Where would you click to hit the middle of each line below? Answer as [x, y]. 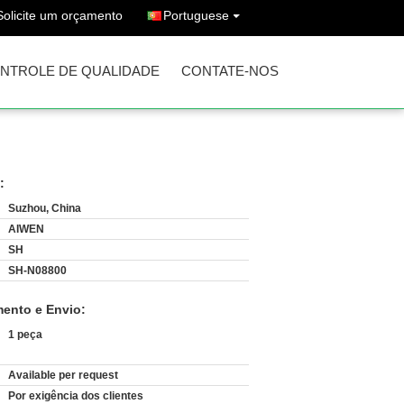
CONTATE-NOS [230, 71]
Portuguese [196, 15]
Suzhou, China [45, 208]
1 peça [25, 335]
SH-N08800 [37, 271]
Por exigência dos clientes [76, 396]
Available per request [63, 375]
